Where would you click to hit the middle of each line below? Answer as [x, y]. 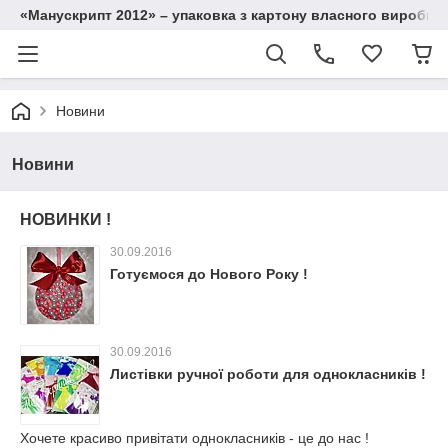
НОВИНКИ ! [65, 219]
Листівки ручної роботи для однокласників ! [268, 374]
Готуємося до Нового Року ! [209, 274]
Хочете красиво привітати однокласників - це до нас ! [194, 438]
